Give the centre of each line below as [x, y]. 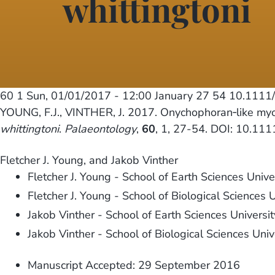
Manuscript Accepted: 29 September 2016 [134, 265]
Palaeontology [100, 129]
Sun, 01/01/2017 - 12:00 [89, 96]
